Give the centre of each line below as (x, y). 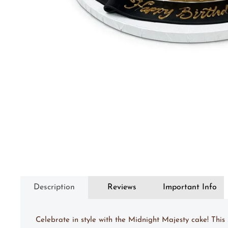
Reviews (122, 187)
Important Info (190, 187)
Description (54, 187)
